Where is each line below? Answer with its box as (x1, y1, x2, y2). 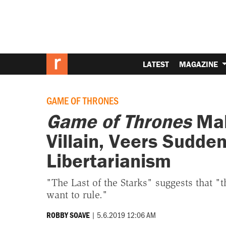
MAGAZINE (179, 59, 220, 69)
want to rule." (46, 188, 107, 201)
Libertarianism (46, 148, 171, 173)
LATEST (143, 59, 169, 69)
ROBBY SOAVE (46, 209, 90, 220)
